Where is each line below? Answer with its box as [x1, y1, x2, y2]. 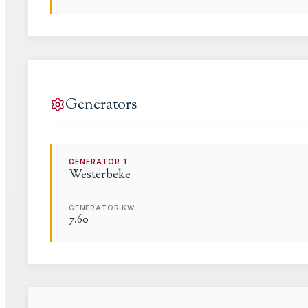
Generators [65, 93, 137, 115]
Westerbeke [69, 166, 131, 184]
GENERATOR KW [69, 203, 135, 212]
